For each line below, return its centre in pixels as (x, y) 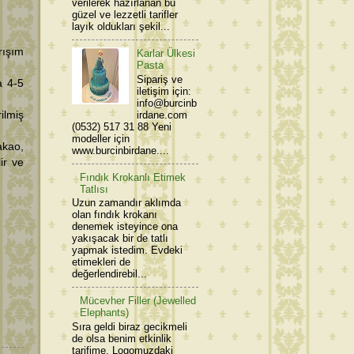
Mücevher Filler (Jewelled (138, 301)
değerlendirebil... (109, 274)
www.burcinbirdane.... (121, 150)
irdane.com (162, 115)
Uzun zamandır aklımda (126, 203)
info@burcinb (167, 103)
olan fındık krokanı (115, 215)
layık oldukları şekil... (121, 27)
